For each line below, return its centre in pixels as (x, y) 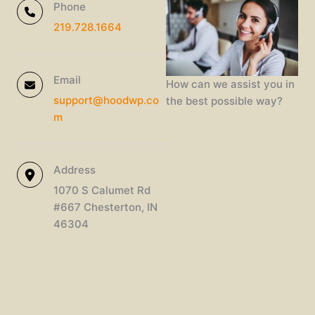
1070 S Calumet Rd (102, 190)
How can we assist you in (231, 84)
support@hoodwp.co (106, 100)
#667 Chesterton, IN (105, 207)
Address (75, 170)
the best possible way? (225, 101)
